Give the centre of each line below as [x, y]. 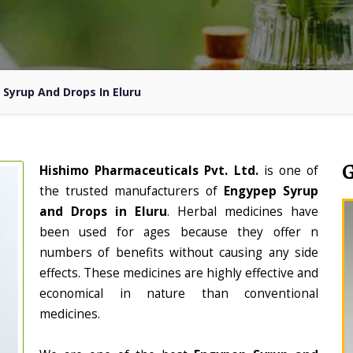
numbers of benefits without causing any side [179, 253]
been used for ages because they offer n [179, 232]
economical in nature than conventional [179, 294]
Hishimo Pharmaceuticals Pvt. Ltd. [152, 171]
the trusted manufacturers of [132, 191]
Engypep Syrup [271, 191]
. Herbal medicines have [242, 212]
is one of [291, 171]
